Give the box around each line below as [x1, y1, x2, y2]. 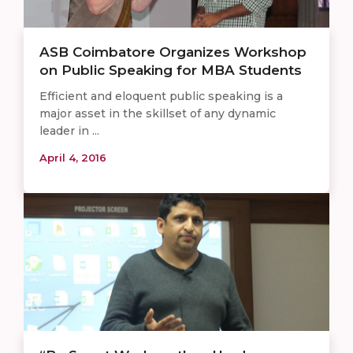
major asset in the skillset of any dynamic [39, 106, 276, 121]
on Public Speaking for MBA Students [39, 62, 302, 79]
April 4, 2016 [39, 151, 106, 165]
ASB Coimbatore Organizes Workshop [39, 44, 307, 61]
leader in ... [39, 124, 99, 139]
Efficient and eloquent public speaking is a [39, 89, 283, 104]
